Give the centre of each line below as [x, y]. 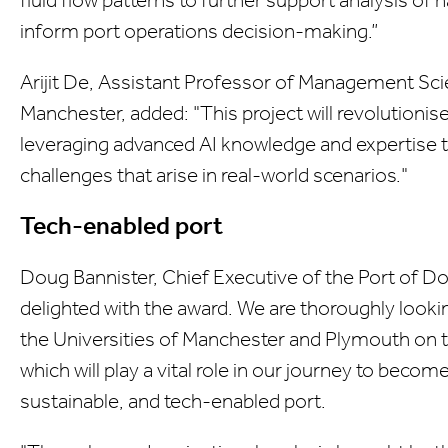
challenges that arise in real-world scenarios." [214, 174]
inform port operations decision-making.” [199, 30]
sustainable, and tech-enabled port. [173, 400]
